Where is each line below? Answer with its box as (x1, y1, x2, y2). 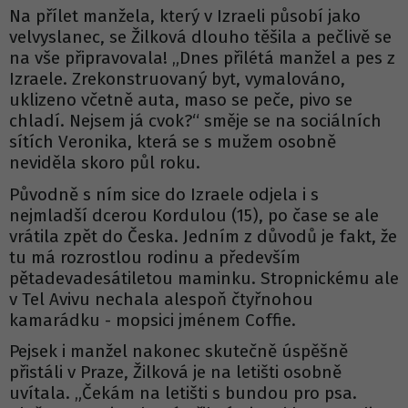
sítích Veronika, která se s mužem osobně (9, 131, 336, 153)
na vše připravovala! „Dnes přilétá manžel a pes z (9, 47, 395, 69)
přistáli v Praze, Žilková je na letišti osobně (9, 362, 342, 383)
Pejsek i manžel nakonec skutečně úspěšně (9, 341, 348, 362)
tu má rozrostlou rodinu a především (9, 246, 301, 268)
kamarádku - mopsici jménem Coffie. (9, 309, 296, 331)
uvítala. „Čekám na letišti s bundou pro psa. (9, 382, 357, 404)
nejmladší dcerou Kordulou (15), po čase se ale (9, 204, 379, 226)
